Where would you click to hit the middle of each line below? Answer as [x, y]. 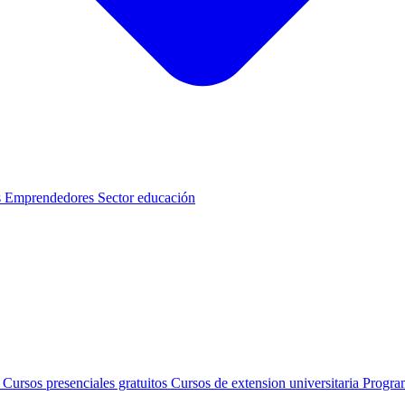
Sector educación [146, 198]
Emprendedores [51, 198]
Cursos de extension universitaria [267, 383]
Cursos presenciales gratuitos [87, 383]
